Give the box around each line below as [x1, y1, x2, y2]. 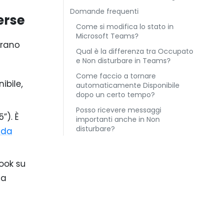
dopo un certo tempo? [76, 90, 155, 100]
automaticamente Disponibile [76, 80, 180, 90]
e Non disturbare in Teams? [76, 56, 171, 66]
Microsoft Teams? [76, 31, 139, 41]
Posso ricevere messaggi [76, 105, 161, 115]
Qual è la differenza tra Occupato [76, 46, 193, 56]
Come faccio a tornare [76, 71, 156, 81]
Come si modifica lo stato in [76, 22, 174, 32]
